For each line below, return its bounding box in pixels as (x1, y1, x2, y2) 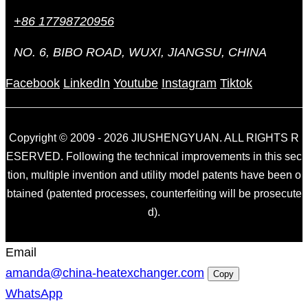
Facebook (5, 76, 60, 90)
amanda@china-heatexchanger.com (5, 265, 204, 280)
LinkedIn (63, 76, 110, 90)
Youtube (113, 76, 158, 90)
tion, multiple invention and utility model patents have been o (7, 168, 301, 181)
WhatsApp (5, 286, 63, 300)
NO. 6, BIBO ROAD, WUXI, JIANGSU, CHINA (14, 45, 267, 59)
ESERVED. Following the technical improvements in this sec (6, 150, 302, 162)
